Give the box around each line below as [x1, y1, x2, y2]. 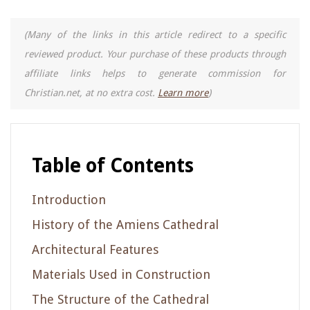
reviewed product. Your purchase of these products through [24, 48, 286, 60]
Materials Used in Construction [32, 266, 210, 282]
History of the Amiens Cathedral [32, 217, 219, 232]
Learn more [158, 86, 208, 98]
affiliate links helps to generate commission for [24, 67, 286, 79]
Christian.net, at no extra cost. [24, 86, 158, 98]
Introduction [32, 192, 106, 207]
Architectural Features [32, 241, 158, 257]
